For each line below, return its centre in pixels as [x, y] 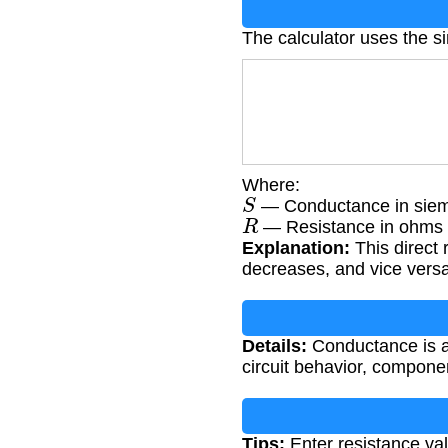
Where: [271, 185]
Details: [274, 346]
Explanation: [296, 248]
